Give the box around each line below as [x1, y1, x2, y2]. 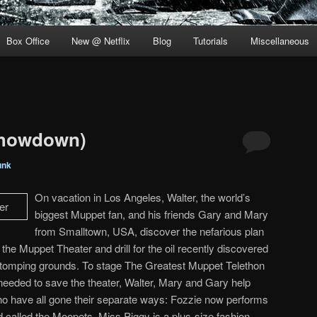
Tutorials [193, 34, 229, 48]
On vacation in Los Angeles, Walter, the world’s [35, 189, 250, 204]
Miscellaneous [250, 34, 309, 48]
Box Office [6, 34, 50, 48]
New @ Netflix [71, 34, 131, 48]
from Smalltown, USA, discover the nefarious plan [35, 223, 264, 238]
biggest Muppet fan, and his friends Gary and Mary [35, 206, 268, 221]
